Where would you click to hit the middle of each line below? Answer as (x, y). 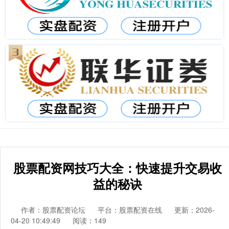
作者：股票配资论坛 (54, 210)
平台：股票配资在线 (130, 210)
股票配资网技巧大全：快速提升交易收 (118, 168)
